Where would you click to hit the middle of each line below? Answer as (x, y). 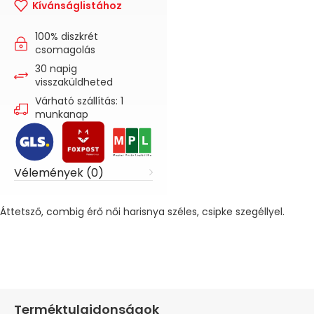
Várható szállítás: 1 (79, 101)
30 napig (56, 68)
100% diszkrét (67, 36)
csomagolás (65, 49)
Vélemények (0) (59, 173)
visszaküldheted (74, 82)
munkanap (62, 114)
